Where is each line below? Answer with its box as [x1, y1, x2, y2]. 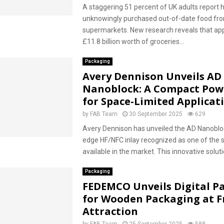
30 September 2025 [128, 110, 182, 117]
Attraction [82, 204, 138, 218]
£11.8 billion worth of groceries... [82, 37, 184, 45]
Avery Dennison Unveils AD [82, 69, 221, 83]
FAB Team [89, 110, 117, 117]
